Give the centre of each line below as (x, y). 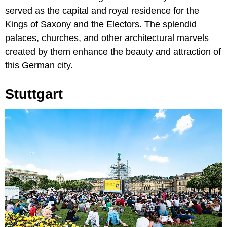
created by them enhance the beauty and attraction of (113, 52)
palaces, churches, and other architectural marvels (107, 38)
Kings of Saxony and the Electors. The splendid (101, 25)
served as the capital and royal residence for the (102, 11)
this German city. (39, 66)
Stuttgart (34, 94)
